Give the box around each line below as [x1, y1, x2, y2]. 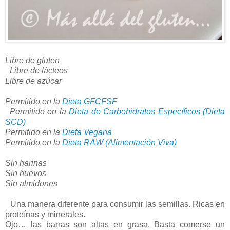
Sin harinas [5, 159, 53, 168]
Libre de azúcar [5, 76, 62, 86]
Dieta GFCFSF [62, 97, 117, 106]
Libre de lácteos [5, 66, 72, 75]
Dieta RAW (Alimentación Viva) [62, 138, 177, 147]
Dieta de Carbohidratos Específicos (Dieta [69, 107, 225, 117]
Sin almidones [5, 179, 57, 188]
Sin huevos [5, 169, 51, 178]
